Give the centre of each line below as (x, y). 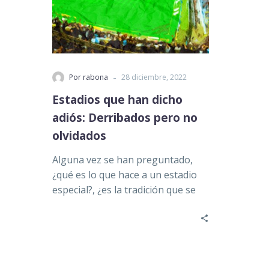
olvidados (79, 135)
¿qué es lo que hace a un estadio (125, 174)
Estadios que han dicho (117, 99)
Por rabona (89, 77)
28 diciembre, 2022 (154, 77)
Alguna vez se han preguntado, (122, 159)
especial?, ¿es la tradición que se (124, 189)
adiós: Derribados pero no (125, 117)
